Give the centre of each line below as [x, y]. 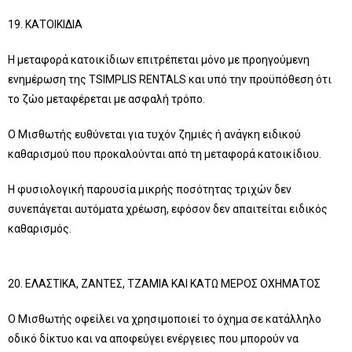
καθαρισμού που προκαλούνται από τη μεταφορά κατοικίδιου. [165, 154]
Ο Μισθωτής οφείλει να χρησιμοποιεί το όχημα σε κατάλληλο [165, 319]
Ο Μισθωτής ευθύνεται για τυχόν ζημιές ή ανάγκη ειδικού [154, 134]
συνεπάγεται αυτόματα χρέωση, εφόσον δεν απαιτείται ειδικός [168, 209]
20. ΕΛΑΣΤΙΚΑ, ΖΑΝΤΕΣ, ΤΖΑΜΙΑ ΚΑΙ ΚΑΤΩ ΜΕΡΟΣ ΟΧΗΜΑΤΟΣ [164, 284]
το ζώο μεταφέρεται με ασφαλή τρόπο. [106, 99]
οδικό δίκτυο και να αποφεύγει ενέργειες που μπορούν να [153, 339]
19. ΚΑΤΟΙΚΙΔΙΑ [45, 24]
